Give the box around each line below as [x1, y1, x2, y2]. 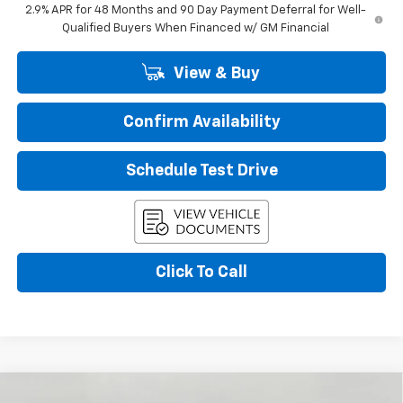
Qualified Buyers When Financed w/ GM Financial [61, 22, 329, 35]
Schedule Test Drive [125, 163, 278, 180]
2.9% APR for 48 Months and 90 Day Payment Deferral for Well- [24, 4, 366, 17]
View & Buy [170, 66, 260, 83]
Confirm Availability [122, 114, 281, 131]
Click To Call [156, 264, 247, 282]
